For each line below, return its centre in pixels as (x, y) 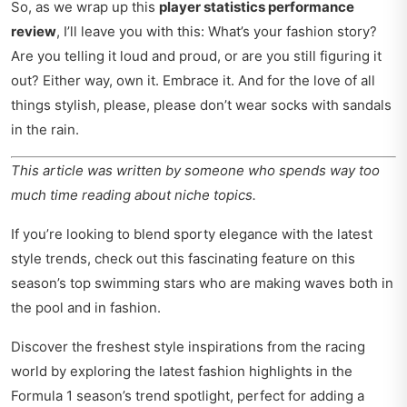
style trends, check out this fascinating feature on (171, 259)
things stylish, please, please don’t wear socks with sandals (201, 105)
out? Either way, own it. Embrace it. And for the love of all (193, 81)
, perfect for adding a (297, 396)
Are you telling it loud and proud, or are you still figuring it (196, 56)
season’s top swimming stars (103, 283)
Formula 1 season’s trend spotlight (120, 396)
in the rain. (45, 130)
